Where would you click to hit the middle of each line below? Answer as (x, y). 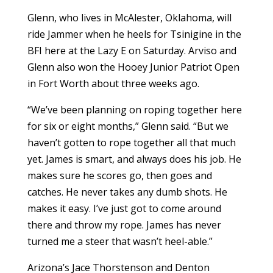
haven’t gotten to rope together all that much (131, 143)
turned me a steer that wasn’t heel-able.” (121, 242)
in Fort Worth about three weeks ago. (113, 84)
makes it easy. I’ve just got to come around (124, 209)
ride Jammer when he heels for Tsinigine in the (134, 34)
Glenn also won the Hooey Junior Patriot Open (133, 67)
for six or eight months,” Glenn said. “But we (128, 126)
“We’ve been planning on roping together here (134, 110)
